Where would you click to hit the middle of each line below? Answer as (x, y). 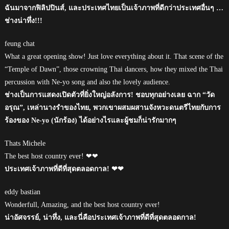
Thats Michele (25, 143)
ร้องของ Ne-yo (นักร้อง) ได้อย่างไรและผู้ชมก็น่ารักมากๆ (90, 120)
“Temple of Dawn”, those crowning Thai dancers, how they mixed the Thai (113, 69)
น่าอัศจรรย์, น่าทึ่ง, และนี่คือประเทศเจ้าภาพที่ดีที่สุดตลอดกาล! (100, 217)
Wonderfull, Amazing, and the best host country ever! (82, 204)
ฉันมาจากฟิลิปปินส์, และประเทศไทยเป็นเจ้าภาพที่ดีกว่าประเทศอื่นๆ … (114, 8)
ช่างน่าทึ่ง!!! (23, 20)
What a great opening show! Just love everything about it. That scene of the (114, 56)
